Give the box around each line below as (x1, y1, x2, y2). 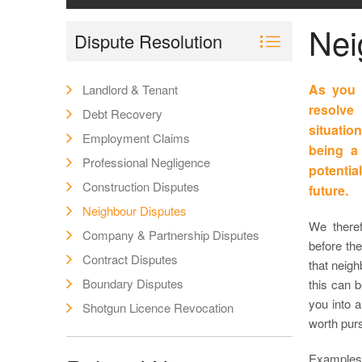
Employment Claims (82, 129, 190, 146)
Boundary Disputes (82, 275, 183, 292)
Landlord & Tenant (82, 81, 178, 98)
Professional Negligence (82, 154, 210, 170)
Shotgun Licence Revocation (82, 299, 234, 316)
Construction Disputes (82, 178, 200, 195)
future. (309, 181, 348, 200)
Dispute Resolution (74, 28, 222, 53)
